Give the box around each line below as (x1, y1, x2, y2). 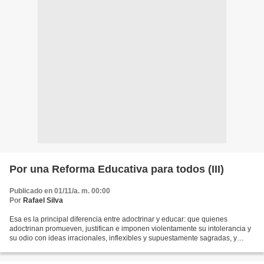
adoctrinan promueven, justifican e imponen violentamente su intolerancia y (9, 225, 251, 233)
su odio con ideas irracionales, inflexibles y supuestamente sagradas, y (9, 234, 237, 243)
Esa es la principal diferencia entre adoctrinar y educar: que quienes (9, 215, 227, 224)
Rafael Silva (23, 196, 63, 205)
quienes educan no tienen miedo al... (9, 243, 128, 252)
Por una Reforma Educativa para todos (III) (9, 163, 224, 176)
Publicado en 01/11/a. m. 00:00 (9, 187, 110, 196)
